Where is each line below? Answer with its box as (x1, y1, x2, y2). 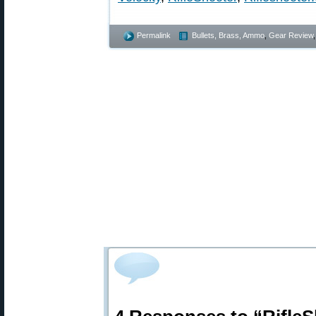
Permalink (137, 31, 171, 39)
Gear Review (269, 31, 313, 39)
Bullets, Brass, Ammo (192, 31, 265, 39)
